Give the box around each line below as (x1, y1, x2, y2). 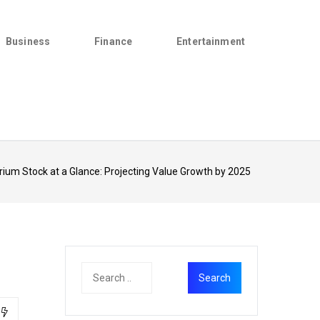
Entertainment (176, 36, 245, 47)
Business (6, 36, 51, 47)
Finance (94, 36, 133, 47)
